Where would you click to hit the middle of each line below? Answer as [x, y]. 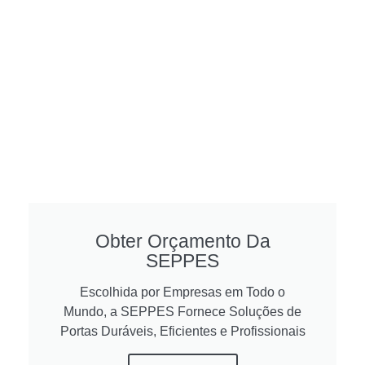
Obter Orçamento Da [182, 242]
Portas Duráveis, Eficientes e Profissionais [182, 332]
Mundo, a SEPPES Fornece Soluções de [182, 312]
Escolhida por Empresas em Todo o [182, 292]
